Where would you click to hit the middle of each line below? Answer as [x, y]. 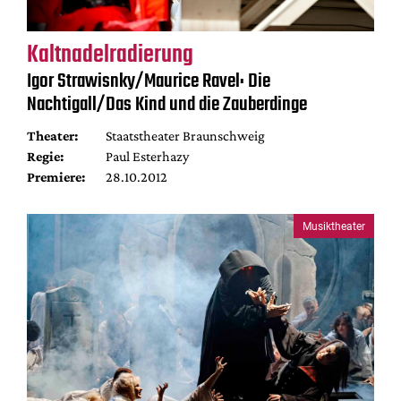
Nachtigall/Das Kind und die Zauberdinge [167, 105]
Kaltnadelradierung [110, 55]
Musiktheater [334, 226]
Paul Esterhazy [147, 156]
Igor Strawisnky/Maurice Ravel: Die [149, 81]
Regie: [45, 156]
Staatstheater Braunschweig [185, 136]
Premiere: [56, 177]
